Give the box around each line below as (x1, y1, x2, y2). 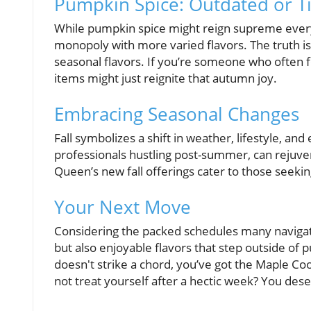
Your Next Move (54, 194, 191, 220)
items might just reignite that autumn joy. (54, 70, 277, 87)
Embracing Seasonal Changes (54, 101, 299, 127)
